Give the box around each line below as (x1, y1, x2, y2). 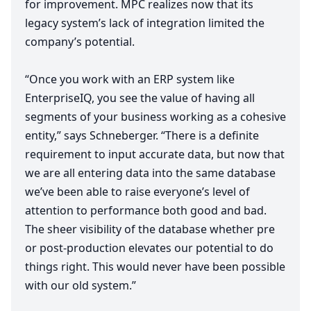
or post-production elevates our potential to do (25, 240, 274, 256)
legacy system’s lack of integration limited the (25, 15, 264, 31)
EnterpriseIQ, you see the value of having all (25, 90, 255, 106)
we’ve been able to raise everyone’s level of (25, 184, 250, 200)
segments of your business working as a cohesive (25, 109, 286, 125)
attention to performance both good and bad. (25, 203, 267, 219)
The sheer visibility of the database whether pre (25, 221, 275, 237)
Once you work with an (29, 72, 153, 87)
